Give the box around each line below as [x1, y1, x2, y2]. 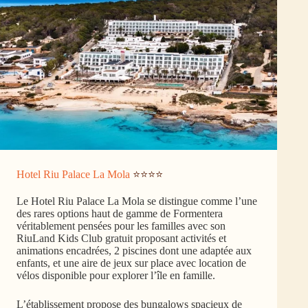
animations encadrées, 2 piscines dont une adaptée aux [16, 245, 252, 256]
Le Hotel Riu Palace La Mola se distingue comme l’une [16, 195, 257, 207]
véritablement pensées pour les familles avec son [16, 220, 225, 232]
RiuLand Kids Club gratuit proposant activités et [16, 232, 226, 244]
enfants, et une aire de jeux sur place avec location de [16, 257, 246, 269]
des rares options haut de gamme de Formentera [16, 208, 223, 219]
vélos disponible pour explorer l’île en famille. [16, 269, 215, 281]
